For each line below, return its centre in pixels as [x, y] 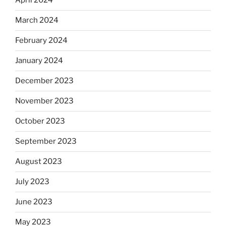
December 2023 [44, 81]
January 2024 [39, 61]
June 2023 [34, 202]
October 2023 [40, 121]
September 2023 [46, 142]
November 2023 [44, 101]
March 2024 [37, 20]
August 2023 [39, 162]
